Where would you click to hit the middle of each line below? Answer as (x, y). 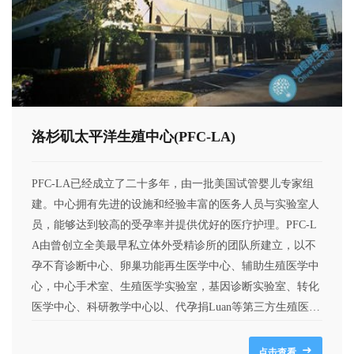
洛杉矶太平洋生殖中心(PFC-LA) (134, 136)
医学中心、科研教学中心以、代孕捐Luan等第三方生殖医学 (176, 307)
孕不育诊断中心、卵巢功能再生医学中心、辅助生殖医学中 (175, 265)
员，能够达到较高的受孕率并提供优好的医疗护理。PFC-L (174, 224)
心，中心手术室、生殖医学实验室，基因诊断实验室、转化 (175, 286)
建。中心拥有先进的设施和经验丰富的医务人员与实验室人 (175, 204)
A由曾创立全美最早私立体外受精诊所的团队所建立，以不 (174, 245)
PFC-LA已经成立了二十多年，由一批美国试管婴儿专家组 (173, 183)
